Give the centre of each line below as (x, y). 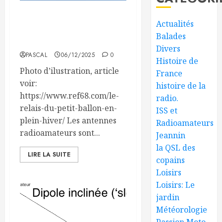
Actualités (175, 24)
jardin (168, 197)
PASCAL (37, 55)
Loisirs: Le (176, 185)
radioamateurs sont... (60, 133)
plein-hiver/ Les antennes (68, 120)
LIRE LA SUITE (49, 154)
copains (171, 160)
